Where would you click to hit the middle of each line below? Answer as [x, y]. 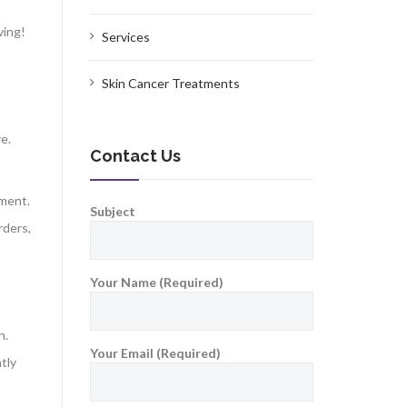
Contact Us [135, 156]
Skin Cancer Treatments [170, 84]
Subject [112, 212]
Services [125, 37]
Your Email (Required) [155, 353]
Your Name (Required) [156, 283]
